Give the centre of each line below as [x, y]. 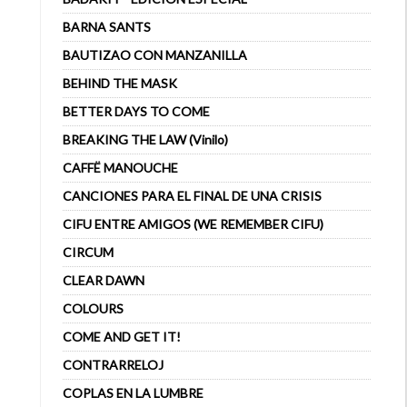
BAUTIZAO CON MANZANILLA [155, 55]
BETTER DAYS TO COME [136, 111]
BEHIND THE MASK [120, 83]
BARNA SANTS [107, 27]
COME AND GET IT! [122, 337]
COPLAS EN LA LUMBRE [133, 393]
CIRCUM [88, 252]
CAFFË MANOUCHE [120, 168]
